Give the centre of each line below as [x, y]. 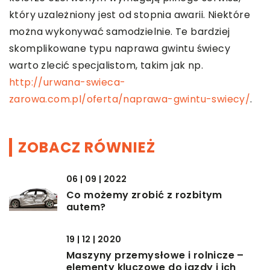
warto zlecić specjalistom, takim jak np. [108, 66]
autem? [86, 207]
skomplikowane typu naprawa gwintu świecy [120, 49]
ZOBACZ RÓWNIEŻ [87, 148]
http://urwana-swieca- [67, 83]
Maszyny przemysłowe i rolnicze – [155, 256]
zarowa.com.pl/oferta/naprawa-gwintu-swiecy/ [130, 99]
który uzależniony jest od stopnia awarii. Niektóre [130, 15]
